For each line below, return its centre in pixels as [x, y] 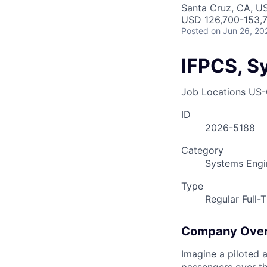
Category [202, 150]
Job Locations [213, 92]
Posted [195, 31]
